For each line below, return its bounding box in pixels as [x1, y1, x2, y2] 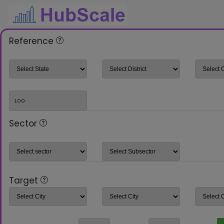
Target [9, 174, 38, 186]
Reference [9, 35, 56, 47]
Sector [9, 117, 39, 129]
